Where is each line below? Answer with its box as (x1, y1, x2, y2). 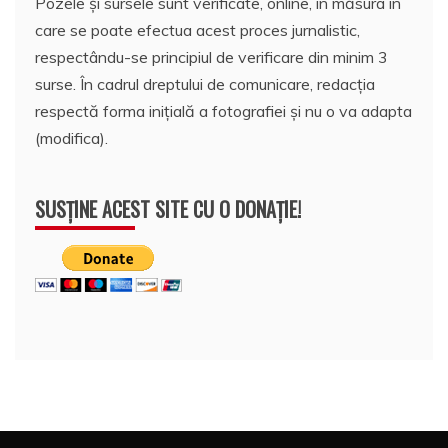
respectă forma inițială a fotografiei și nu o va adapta (35, 100, 412, 121)
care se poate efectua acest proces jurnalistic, (35, 19, 360, 40)
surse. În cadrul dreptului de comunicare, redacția (35, 73, 375, 94)
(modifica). (35, 127, 108, 148)
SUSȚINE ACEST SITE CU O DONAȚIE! (35, 193, 301, 224)
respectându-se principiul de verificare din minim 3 (35, 46, 388, 67)
